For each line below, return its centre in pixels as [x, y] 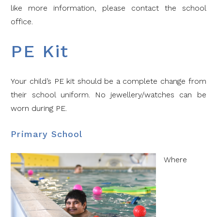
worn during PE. [39, 108]
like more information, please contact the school [108, 8]
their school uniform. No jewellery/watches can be [108, 95]
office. [22, 21]
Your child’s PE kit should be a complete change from [108, 81]
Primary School [47, 134]
